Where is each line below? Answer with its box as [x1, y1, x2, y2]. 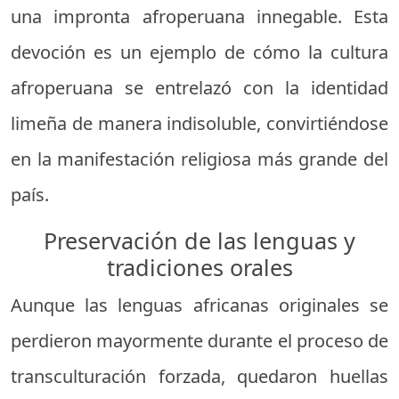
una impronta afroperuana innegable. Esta [11, 4, 388, 28]
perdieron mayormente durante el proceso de [11, 328, 388, 353]
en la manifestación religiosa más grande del [11, 146, 388, 171]
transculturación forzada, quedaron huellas [11, 363, 388, 388]
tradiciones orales [106, 251, 293, 282]
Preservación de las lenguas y [44, 224, 355, 256]
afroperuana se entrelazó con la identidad [11, 75, 388, 100]
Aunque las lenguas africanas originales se [11, 292, 388, 317]
